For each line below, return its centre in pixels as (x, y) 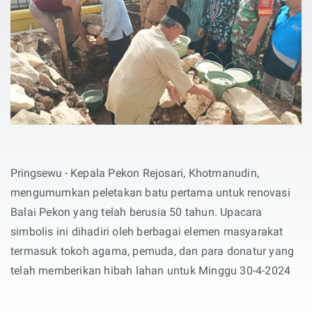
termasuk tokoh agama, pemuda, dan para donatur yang (153, 251)
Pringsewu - (40, 173)
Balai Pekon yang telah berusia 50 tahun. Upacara (136, 212)
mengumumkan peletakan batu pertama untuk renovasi (150, 193)
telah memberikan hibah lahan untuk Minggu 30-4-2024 (151, 271)
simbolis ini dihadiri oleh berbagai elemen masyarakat (147, 232)
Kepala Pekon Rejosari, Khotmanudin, (165, 173)
